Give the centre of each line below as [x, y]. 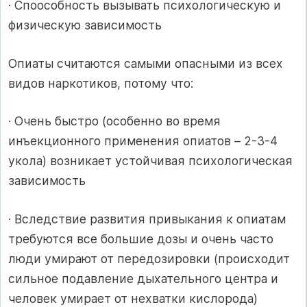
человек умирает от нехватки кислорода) [133, 298]
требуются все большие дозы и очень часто [141, 238]
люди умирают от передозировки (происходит [149, 258]
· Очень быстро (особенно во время [114, 121]
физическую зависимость [85, 25]
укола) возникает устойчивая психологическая [150, 161]
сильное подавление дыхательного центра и [143, 278]
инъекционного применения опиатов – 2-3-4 [143, 141]
